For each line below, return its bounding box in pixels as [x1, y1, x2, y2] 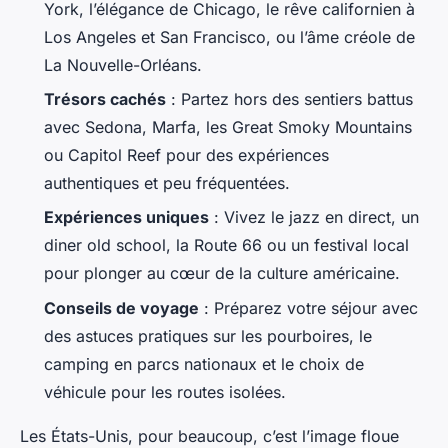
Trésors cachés [44, 89, 166, 110]
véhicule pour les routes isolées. [44, 381, 286, 402]
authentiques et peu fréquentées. [44, 173, 290, 194]
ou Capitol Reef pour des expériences [44, 145, 329, 166]
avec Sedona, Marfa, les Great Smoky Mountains [44, 117, 412, 138]
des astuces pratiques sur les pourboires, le [44, 325, 372, 346]
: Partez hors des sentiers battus [166, 89, 413, 110]
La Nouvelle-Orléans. [44, 54, 202, 75]
